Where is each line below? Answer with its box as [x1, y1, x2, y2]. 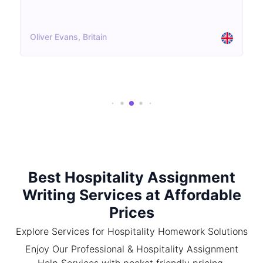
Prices [109, 204, 154, 222]
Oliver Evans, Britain [30, 32, 107, 42]
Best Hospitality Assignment [28, 168, 235, 187]
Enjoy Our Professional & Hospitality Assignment [25, 243, 238, 255]
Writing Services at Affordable [22, 186, 241, 204]
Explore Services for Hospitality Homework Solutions [15, 225, 248, 238]
